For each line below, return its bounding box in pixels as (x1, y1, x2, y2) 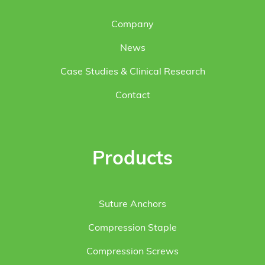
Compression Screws (86, 247, 179, 257)
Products (92, 150, 173, 169)
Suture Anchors (99, 200, 166, 209)
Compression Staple (88, 224, 177, 233)
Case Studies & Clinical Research (60, 67, 205, 77)
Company (111, 20, 154, 30)
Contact (115, 91, 150, 101)
